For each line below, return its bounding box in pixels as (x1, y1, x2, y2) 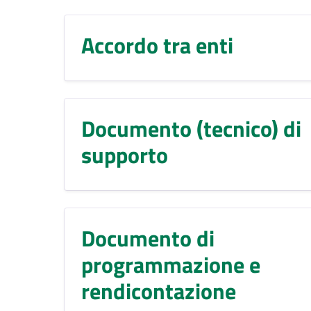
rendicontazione (81, 274, 236, 308)
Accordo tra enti (81, 28, 233, 62)
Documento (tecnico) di (81, 111, 301, 145)
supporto (81, 137, 168, 171)
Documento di (81, 221, 215, 255)
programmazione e (81, 247, 260, 281)
